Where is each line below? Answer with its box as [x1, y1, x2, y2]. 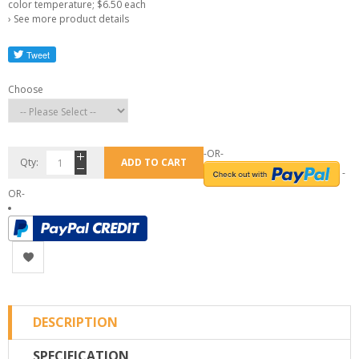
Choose [8, 83, 43, 96]
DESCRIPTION [33, 313, 118, 331]
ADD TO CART [121, 155, 187, 169]
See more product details [14, 12, 129, 26]
